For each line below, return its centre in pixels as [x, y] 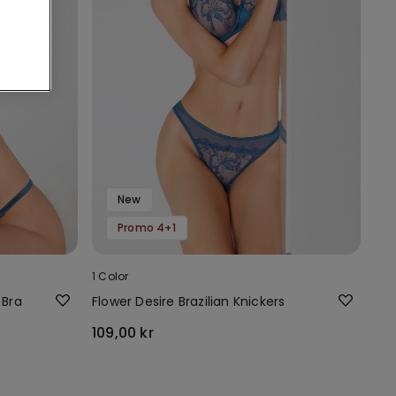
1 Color [110, 276]
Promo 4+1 [147, 227]
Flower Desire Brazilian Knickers [189, 301]
